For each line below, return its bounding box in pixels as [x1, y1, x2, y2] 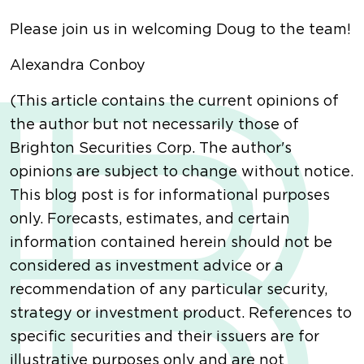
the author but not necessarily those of [10, 118, 299, 133]
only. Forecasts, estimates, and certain [10, 212, 290, 227]
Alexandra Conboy [10, 58, 145, 74]
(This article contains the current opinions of [10, 94, 339, 110]
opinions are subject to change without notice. [10, 165, 353, 180]
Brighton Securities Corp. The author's [10, 141, 292, 157]
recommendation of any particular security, [10, 283, 327, 298]
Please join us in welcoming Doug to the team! [10, 23, 351, 38]
